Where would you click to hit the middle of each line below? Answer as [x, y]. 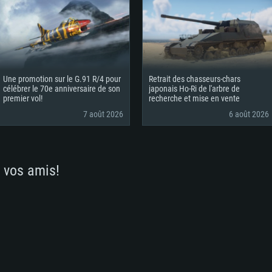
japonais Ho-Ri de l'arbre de [194, 89]
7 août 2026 [103, 114]
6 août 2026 [249, 114]
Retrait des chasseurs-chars [195, 79]
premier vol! [23, 98]
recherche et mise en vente [194, 98]
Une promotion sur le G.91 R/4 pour [62, 79]
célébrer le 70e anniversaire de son [62, 89]
